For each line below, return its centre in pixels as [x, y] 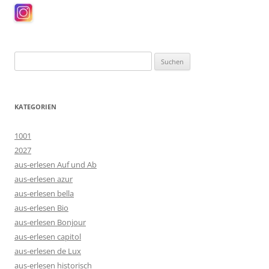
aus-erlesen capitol [48, 237]
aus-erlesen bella [44, 194]
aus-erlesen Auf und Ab [56, 165]
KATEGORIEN [35, 107]
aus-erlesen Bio [41, 208]
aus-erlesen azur [44, 179]
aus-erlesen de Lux [48, 251]
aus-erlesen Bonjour [50, 222]
